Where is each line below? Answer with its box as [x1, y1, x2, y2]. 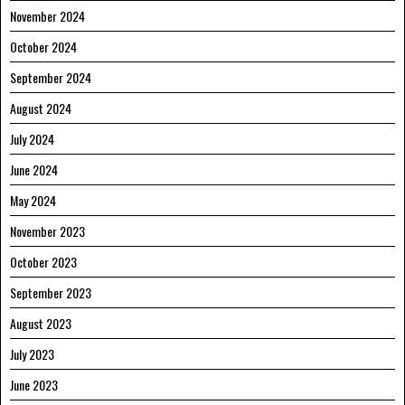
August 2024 [10, 98, 71, 118]
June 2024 [10, 159, 58, 179]
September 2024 [10, 67, 91, 87]
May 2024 [10, 190, 56, 210]
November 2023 [10, 221, 85, 240]
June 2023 [10, 374, 58, 394]
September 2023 [10, 282, 91, 302]
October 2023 [10, 251, 77, 271]
